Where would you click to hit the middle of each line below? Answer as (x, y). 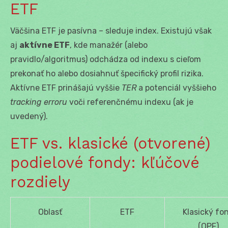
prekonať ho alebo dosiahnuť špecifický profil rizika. (107, 73)
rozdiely (40, 182)
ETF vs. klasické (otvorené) (110, 143)
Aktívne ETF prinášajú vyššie (66, 88)
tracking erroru (39, 102)
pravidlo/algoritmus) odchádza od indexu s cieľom (106, 59)
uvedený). (29, 116)
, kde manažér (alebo (109, 45)
